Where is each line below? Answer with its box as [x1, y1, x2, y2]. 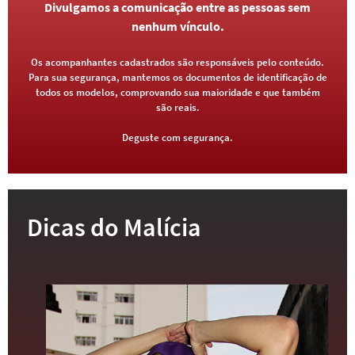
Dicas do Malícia [27, 212, 201, 244]
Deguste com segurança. [122, 131, 233, 145]
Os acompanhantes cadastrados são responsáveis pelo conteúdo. [31, 55, 324, 70]
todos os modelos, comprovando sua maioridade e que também [35, 86, 320, 100]
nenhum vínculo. [131, 18, 224, 35]
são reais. [155, 101, 200, 115]
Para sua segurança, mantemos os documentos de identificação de [28, 71, 327, 85]
